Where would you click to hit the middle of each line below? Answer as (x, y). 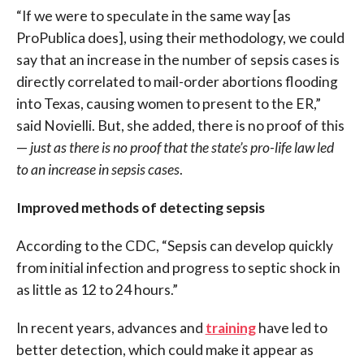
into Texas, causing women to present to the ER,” (168, 104)
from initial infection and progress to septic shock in (178, 268)
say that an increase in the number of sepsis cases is (178, 60)
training (230, 328)
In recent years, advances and (110, 328)
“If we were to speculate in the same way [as (153, 16)
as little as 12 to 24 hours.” (97, 290)
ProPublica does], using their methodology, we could (180, 38)
